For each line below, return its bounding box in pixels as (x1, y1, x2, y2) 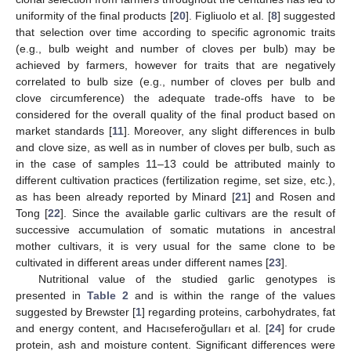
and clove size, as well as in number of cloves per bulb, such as (16, 140, 335, 154)
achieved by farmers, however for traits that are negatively (16, 58, 335, 71)
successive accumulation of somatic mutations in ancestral (16, 223, 335, 236)
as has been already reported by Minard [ (16, 190, 235, 203)
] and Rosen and (247, 190, 335, 203)
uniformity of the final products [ (16, 9, 173, 22)
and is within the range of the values (128, 288, 335, 302)
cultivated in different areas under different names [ (16, 255, 269, 269)
